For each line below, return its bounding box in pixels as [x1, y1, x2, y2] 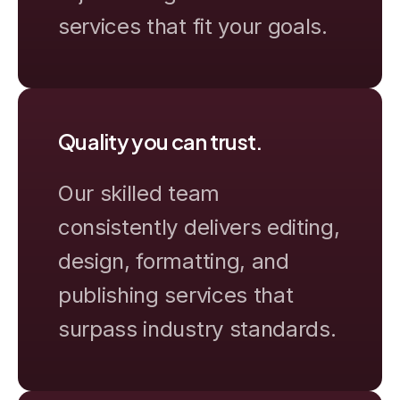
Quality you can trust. [58, 128, 262, 154]
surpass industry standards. [58, 315, 337, 342]
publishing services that [58, 281, 294, 308]
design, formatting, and [58, 247, 289, 274]
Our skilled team [58, 179, 220, 206]
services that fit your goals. [58, 12, 328, 39]
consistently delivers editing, [58, 213, 340, 240]
